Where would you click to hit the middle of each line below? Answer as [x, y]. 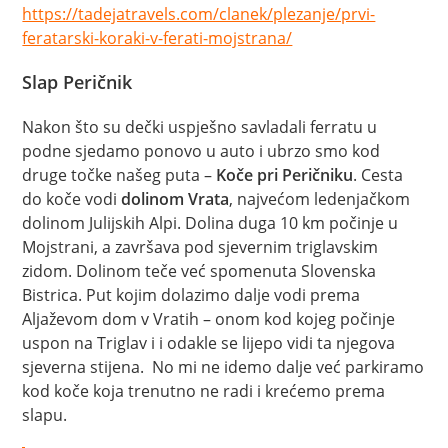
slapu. [45, 414]
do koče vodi [72, 198]
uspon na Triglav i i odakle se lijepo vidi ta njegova [209, 342]
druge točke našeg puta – [119, 174]
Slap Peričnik [77, 81]
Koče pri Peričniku [285, 174]
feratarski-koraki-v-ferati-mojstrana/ [157, 37]
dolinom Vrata [175, 198]
